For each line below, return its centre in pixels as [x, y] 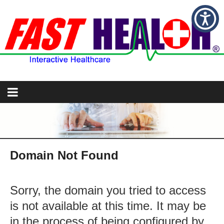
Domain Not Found [64, 155]
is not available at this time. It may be [108, 205]
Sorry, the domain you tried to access [108, 190]
